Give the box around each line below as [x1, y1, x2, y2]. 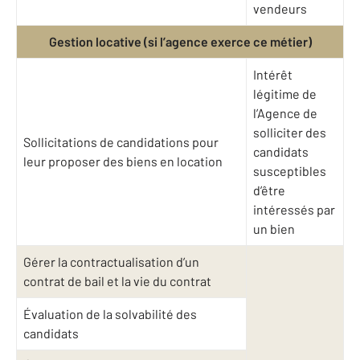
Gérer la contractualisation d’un [23, 254, 199, 270]
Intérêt [253, 67, 292, 83]
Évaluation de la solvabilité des [23, 306, 197, 322]
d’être [253, 182, 285, 198]
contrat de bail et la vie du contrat [23, 273, 211, 289]
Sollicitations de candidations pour [23, 134, 219, 150]
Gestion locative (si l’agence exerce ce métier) [48, 34, 312, 50]
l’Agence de [253, 105, 317, 121]
